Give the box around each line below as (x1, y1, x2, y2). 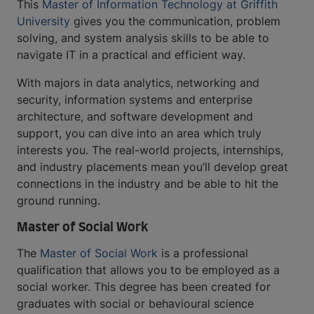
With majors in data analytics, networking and (17, 76, 259, 90)
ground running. (17, 193, 100, 207)
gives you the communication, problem (70, 14, 280, 28)
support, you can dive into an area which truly (17, 126, 261, 140)
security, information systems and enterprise (17, 93, 252, 107)
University (17, 14, 70, 28)
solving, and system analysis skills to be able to (17, 31, 269, 45)
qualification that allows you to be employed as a (17, 263, 280, 277)
